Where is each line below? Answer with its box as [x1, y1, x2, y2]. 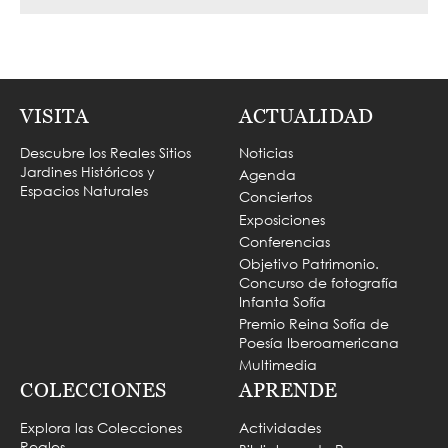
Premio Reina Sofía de [239, 314, 389, 334]
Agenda [239, 165, 296, 185]
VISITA [20, 103, 88, 128]
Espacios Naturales [20, 181, 148, 201]
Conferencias [239, 231, 330, 251]
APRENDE [239, 378, 338, 403]
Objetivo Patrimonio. [239, 253, 379, 273]
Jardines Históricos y [20, 162, 155, 182]
